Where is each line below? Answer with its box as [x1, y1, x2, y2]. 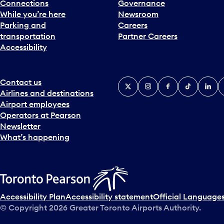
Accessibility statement [65, 191, 153, 201]
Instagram [138, 76, 177, 87]
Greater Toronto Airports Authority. [67, 202, 201, 212]
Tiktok [178, 76, 201, 87]
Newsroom [118, 8, 158, 19]
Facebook [158, 76, 195, 87]
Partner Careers [118, 30, 177, 41]
